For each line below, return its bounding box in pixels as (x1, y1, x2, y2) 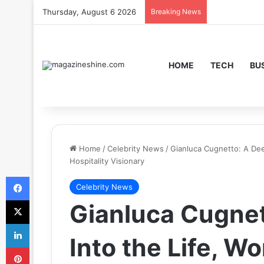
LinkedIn (29, 219, 60, 228)
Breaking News (151, 7, 201, 16)
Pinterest (29, 242, 62, 252)
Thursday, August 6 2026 (42, 7, 136, 16)
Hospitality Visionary (70, 156, 144, 166)
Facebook (29, 171, 65, 181)
